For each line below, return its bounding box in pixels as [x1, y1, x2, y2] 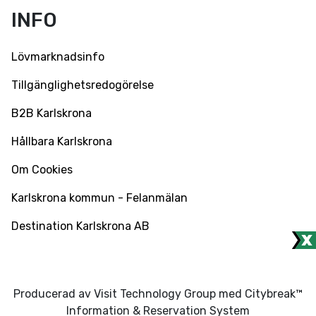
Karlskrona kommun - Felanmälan [11, 190, 188, 205]
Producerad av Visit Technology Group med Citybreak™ [13, 286, 303, 300]
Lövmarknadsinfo [11, 50, 104, 64]
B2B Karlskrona [11, 107, 92, 121]
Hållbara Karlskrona [11, 135, 112, 148]
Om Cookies [11, 162, 73, 176]
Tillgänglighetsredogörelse [11, 78, 154, 92]
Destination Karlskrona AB [11, 219, 150, 233]
